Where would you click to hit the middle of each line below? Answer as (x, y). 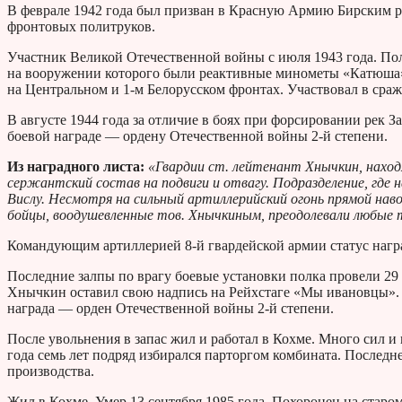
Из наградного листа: (76, 167)
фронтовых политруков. (81, 27)
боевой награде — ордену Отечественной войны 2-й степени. (197, 136)
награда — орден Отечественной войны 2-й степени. (170, 309)
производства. (51, 371)
